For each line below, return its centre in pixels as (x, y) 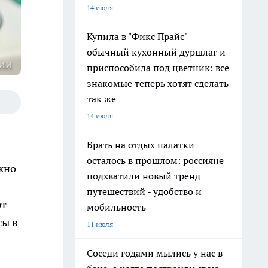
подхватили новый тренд (144, 176)
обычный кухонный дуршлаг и (156, 52)
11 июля (100, 224)
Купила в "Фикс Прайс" (137, 36)
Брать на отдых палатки (141, 145)
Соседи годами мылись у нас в (155, 253)
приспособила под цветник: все (158, 68)
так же (101, 99)
